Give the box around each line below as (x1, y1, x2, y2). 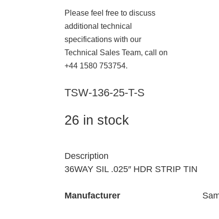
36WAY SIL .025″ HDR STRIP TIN (65, 164, 197, 175)
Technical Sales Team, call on (65, 48, 168, 57)
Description (65, 151, 109, 161)
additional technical (65, 22, 132, 30)
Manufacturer (65, 191, 120, 201)
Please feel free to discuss (65, 8, 155, 17)
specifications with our (65, 35, 141, 44)
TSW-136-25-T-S (65, 86, 145, 99)
